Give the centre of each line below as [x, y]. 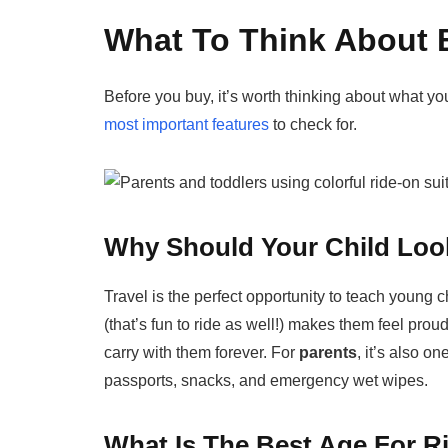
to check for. [313, 125]
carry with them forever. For [202, 352]
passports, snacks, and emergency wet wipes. [266, 380]
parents [328, 352]
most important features [187, 125]
